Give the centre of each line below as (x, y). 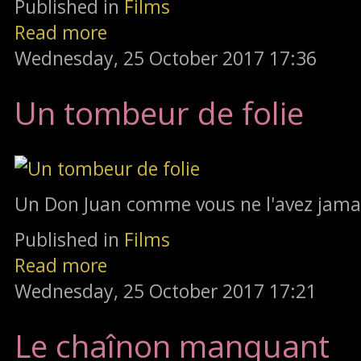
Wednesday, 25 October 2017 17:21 (166, 290)
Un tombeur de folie (159, 113)
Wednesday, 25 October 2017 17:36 (166, 58)
